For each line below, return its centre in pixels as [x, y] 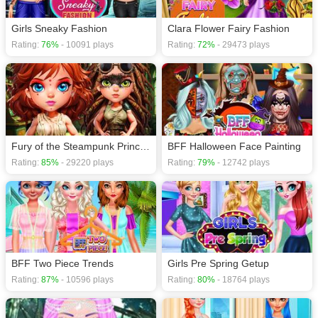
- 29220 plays [86, 162]
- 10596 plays [86, 280]
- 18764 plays [242, 280]
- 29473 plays [242, 44]
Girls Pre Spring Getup [218, 264]
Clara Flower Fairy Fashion [229, 28]
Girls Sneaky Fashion [59, 28]
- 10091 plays [86, 44]
